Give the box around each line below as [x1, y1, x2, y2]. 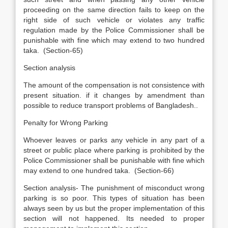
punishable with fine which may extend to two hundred [23, 36, 205, 44]
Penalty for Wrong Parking [23, 119, 108, 127]
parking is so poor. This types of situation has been [23, 194, 205, 202]
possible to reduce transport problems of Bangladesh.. [23, 101, 198, 109]
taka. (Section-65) [23, 46, 83, 54]
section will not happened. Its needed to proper [23, 214, 205, 222]
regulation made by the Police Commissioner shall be [23, 26, 205, 34]
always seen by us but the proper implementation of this [23, 204, 205, 212]
